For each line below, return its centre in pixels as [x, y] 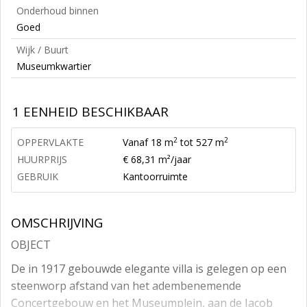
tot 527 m [201, 142]
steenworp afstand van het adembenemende [126, 286]
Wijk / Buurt [42, 50]
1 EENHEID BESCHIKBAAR [90, 112]
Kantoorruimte [155, 176]
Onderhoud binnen [58, 11]
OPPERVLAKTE [50, 142]
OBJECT [31, 245]
